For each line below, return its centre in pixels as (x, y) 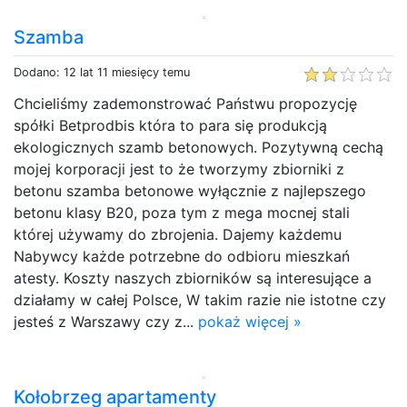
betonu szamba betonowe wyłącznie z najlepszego (190, 190)
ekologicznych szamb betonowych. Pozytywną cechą (199, 147)
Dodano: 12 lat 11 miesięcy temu (102, 72)
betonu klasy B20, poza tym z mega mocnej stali (182, 212)
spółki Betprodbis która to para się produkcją (170, 125)
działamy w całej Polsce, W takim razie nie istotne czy (200, 299)
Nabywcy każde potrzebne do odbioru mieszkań (182, 256)
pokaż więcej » (250, 321)
